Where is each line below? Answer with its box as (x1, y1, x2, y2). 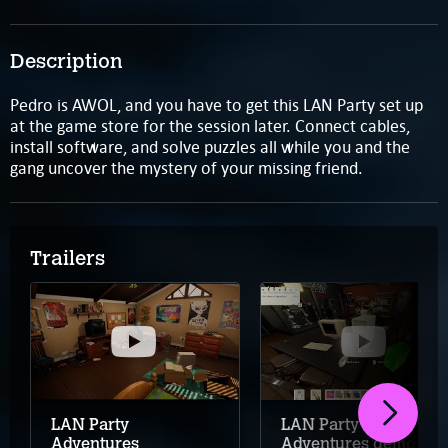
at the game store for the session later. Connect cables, (10, 114, 410, 137)
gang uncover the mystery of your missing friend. (10, 156, 363, 179)
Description (10, 48, 123, 73)
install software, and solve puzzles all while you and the (10, 135, 410, 158)
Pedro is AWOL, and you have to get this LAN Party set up (10, 93, 423, 116)
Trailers (30, 245, 105, 270)
